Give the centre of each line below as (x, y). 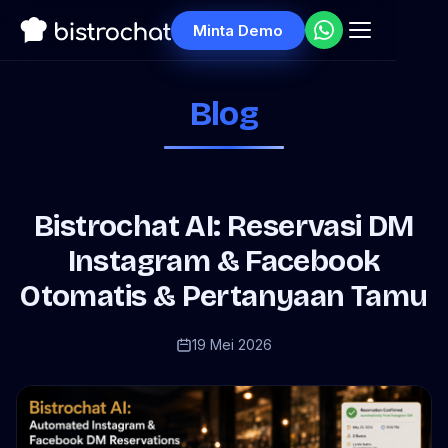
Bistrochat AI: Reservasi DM (224, 226)
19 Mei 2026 (232, 344)
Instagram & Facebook (224, 261)
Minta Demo (237, 30)
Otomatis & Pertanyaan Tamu (224, 296)
